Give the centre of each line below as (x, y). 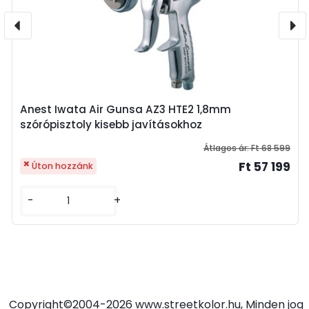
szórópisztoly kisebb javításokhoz (111, 124)
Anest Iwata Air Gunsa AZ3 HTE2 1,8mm (126, 109)
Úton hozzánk (63, 166)
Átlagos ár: (227, 148)
